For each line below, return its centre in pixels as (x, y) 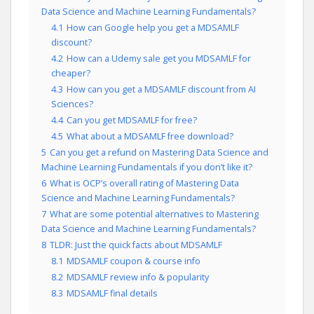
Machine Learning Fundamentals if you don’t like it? (147, 167)
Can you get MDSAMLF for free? (132, 120)
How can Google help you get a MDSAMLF (153, 28)
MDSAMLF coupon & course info (134, 261)
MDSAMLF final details (112, 293)
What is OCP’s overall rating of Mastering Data (144, 183)
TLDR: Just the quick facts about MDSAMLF (136, 245)
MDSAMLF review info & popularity (138, 277)
